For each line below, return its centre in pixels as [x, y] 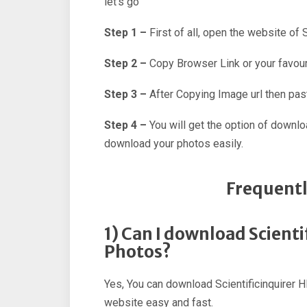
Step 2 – [125, 64]
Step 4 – [125, 125]
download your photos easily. [174, 144]
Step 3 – [125, 95]
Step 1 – [125, 33]
